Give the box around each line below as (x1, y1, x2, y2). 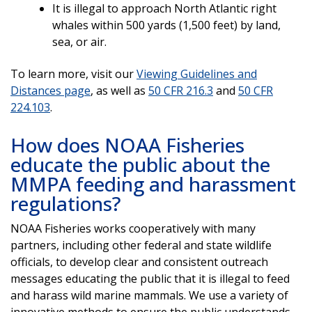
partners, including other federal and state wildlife (10, 237, 272, 253)
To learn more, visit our (10, 65, 136, 81)
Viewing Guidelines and (136, 65, 257, 81)
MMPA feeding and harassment (10, 170, 296, 197)
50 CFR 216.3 (148, 82, 213, 98)
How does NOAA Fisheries (10, 131, 244, 158)
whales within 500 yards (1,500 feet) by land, (52, 17, 281, 33)
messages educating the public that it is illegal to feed (10, 270, 290, 286)
